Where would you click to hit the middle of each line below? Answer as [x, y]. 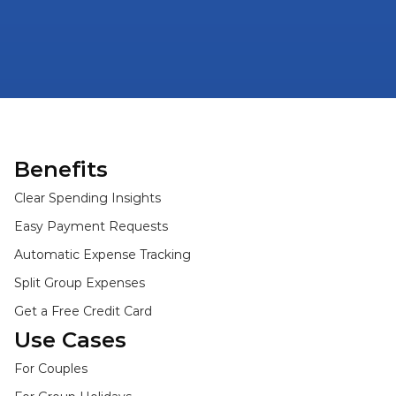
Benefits [61, 169]
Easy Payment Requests [91, 226]
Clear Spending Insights [88, 198]
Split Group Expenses [80, 283]
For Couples [51, 369]
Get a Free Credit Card [83, 311]
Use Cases [70, 340]
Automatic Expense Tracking [103, 255]
